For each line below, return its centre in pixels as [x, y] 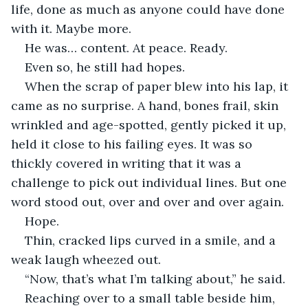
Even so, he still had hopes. [105, 67]
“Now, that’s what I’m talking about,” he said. [155, 278]
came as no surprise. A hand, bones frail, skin [146, 105]
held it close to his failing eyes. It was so [133, 144]
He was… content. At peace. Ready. [126, 47]
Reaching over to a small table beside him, [152, 298]
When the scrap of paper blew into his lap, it [158, 86]
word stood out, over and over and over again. [147, 201]
